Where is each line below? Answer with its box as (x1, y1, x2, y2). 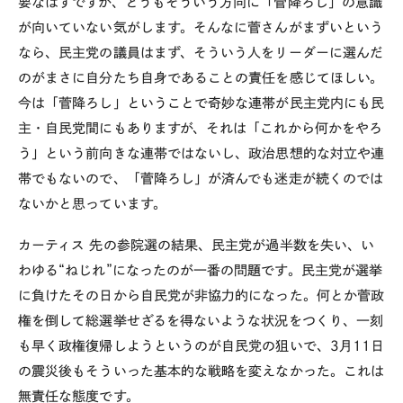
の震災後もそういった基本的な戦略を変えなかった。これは (18, 364, 385, 379)
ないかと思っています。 (18, 196, 166, 210)
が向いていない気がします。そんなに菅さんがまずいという (18, 20, 384, 34)
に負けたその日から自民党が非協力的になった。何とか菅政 (18, 289, 385, 303)
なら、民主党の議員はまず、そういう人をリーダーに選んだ (18, 45, 384, 59)
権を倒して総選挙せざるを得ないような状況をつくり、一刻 (18, 314, 384, 328)
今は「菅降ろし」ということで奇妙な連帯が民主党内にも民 (18, 95, 385, 110)
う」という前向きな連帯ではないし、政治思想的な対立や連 (18, 146, 385, 160)
